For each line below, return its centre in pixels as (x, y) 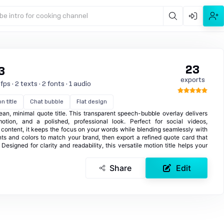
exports (192, 80)
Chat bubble (47, 102)
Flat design (92, 102)
